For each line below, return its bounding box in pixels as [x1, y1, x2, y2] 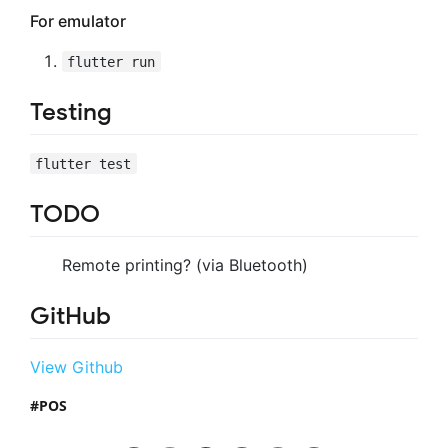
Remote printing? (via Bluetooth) [62, 254, 308, 275]
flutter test [35, 155, 132, 172]
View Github [30, 357, 123, 378]
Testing [30, 96, 112, 127]
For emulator [30, 10, 126, 31]
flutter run [67, 53, 156, 70]
